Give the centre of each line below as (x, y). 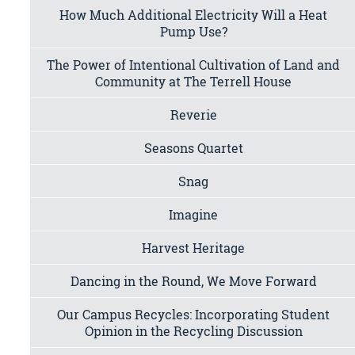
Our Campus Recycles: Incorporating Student (194, 314)
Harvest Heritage (194, 247)
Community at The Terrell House (194, 81)
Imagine (194, 214)
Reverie (193, 114)
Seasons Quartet (193, 147)
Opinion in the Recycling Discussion (193, 330)
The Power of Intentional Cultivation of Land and (194, 64)
